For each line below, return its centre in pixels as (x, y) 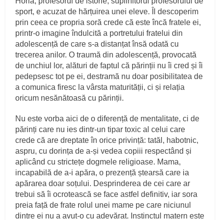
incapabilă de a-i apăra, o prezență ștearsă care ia (102, 172)
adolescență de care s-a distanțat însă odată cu (97, 44)
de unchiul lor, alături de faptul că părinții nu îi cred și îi (109, 65)
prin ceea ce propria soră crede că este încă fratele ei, (108, 22)
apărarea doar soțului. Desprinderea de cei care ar (103, 183)
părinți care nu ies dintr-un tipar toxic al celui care (100, 129)
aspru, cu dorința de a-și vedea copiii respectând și (104, 151)
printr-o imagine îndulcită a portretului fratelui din (99, 33)
